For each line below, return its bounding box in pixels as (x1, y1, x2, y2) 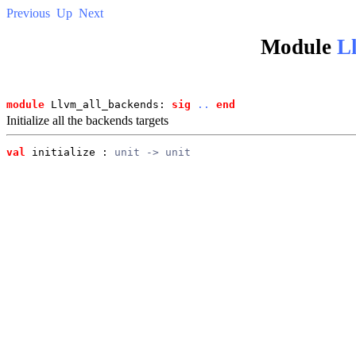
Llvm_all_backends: (44, 98, 172, 110)
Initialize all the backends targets (6, 113, 168, 127)
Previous (6, 6, 50, 20)
